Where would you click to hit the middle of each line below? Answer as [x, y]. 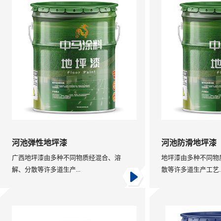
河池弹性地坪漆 [39, 143]
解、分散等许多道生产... [46, 169]
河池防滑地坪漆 [189, 143]
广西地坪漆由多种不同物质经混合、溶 [66, 158]
